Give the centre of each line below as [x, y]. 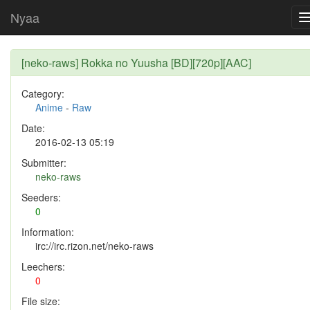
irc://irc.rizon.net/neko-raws [94, 246]
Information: [48, 232]
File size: [41, 301]
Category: [43, 93]
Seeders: [41, 197]
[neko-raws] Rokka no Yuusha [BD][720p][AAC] [136, 63]
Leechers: [43, 266]
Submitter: [44, 163]
